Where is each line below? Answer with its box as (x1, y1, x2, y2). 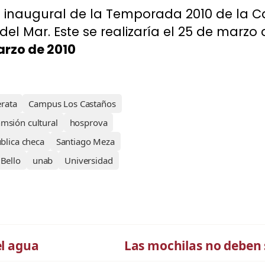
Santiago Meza (56, 135, 115, 147)
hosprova (69, 117, 108, 128)
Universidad (64, 154, 113, 166)
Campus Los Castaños (28, 98, 116, 109)
